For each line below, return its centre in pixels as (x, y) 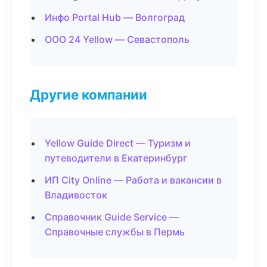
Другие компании (89, 94)
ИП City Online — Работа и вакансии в (133, 180)
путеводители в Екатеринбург (116, 158)
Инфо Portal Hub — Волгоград (115, 17)
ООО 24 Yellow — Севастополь (117, 39)
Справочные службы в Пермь (115, 232)
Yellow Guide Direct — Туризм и (118, 143)
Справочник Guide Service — (112, 217)
